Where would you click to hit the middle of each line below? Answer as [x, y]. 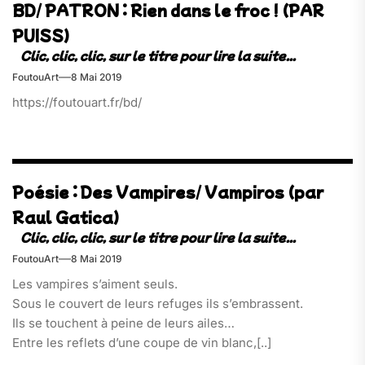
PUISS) [41, 35]
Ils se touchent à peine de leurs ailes [118, 323]
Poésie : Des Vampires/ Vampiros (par [168, 192]
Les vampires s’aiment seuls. [95, 284]
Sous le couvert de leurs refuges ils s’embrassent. [158, 304]
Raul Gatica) [66, 218]
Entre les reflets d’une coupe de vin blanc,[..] [142, 343]
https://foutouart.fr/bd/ [77, 102]
